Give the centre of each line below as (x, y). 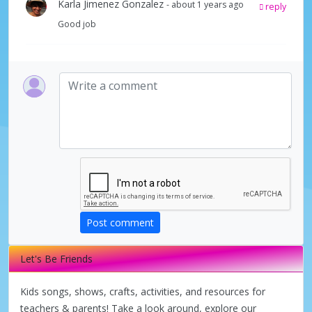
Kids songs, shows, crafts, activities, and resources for (143, 291)
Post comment (120, 222)
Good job (77, 24)
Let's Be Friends (56, 258)
